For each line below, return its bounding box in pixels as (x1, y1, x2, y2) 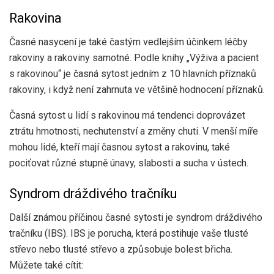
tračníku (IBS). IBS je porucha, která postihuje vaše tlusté (9, 227, 248, 239)
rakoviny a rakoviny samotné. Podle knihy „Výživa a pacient (9, 52, 259, 64)
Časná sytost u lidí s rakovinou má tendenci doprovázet (9, 109, 245, 122)
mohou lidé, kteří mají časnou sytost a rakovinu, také (9, 141, 230, 154)
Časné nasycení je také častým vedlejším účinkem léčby (9, 36, 248, 48)
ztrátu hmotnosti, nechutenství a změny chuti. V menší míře (9, 125, 258, 138)
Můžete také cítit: (9, 259, 83, 271)
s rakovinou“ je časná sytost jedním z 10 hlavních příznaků (9, 68, 256, 80)
